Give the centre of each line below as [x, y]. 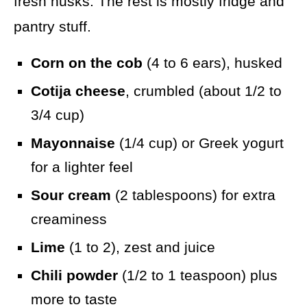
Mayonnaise [73, 143]
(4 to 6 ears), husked [212, 63]
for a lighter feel [82, 167]
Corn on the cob [87, 63]
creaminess [69, 219]
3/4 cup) [58, 115]
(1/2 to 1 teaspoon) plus [198, 275]
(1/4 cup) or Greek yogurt [199, 143]
